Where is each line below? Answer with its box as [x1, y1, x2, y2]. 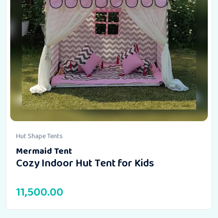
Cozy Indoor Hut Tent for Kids [16, 155, 154, 173]
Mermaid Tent [16, 145, 72, 159]
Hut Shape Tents [16, 131, 63, 142]
